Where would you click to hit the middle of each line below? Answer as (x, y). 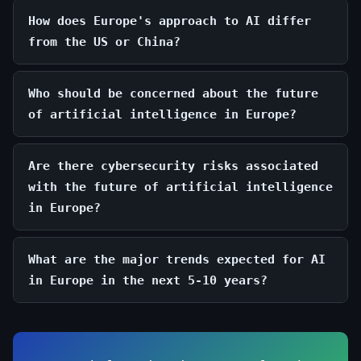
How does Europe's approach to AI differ (170, 21)
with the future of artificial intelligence (180, 187)
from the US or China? (104, 41)
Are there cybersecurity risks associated (173, 166)
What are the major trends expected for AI (177, 259)
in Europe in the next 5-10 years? (148, 280)
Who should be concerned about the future (173, 93)
